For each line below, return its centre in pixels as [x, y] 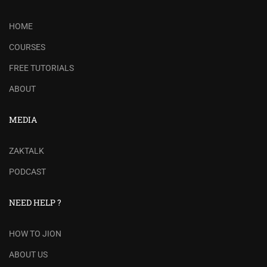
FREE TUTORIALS [41, 68]
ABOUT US [28, 254]
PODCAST [27, 171]
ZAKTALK [27, 150]
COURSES [27, 47]
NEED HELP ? [35, 202]
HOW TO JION [35, 233]
